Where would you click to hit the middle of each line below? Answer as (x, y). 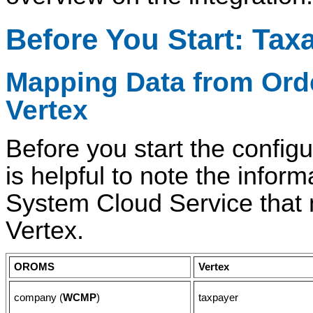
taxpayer (218, 298)
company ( (38, 298)
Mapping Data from (133, 82)
